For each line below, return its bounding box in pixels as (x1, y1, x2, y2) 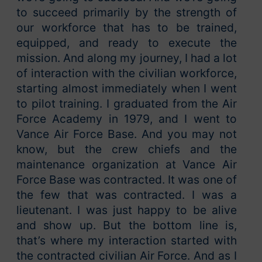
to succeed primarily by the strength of (16, 5, 237, 20)
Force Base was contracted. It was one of (16, 173, 237, 187)
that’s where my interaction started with (16, 233, 237, 248)
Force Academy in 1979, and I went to (16, 112, 237, 126)
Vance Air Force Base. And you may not (16, 127, 237, 142)
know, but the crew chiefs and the (16, 142, 237, 157)
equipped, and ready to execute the (16, 36, 237, 50)
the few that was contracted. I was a (16, 188, 237, 202)
